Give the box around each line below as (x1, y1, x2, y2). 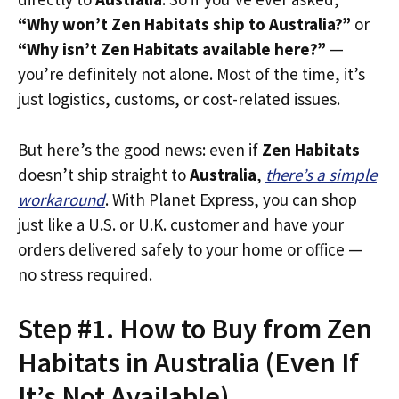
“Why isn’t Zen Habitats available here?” (18, 38, 326, 60)
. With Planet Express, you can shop (105, 188, 357, 210)
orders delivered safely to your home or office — (18, 238, 362, 260)
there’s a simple (265, 163, 377, 185)
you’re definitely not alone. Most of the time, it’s (18, 63, 365, 85)
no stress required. (18, 263, 152, 285)
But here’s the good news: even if (18, 138, 262, 160)
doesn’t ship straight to (18, 163, 190, 185)
